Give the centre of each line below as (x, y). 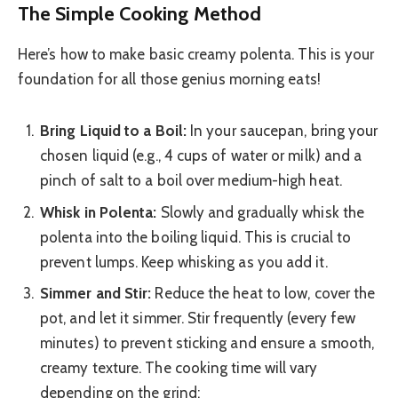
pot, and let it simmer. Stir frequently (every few (198, 318)
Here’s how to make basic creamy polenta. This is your (196, 55)
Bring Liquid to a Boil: (113, 131)
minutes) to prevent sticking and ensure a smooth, (207, 343)
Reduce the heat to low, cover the (263, 294)
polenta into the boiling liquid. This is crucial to (196, 237)
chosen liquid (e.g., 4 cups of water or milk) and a (201, 156)
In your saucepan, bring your (282, 131)
